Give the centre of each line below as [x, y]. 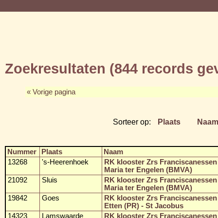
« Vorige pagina [51, 92]
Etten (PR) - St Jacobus [144, 206]
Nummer [22, 152]
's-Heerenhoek [65, 162]
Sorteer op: [133, 121]
